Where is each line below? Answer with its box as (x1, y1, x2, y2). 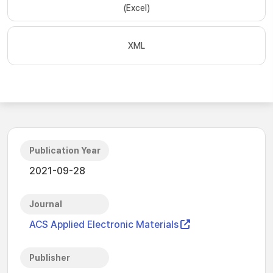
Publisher (29, 253, 70, 263)
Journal (29, 199, 62, 209)
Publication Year (29, 146, 101, 155)
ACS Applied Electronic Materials (29, 219, 179, 230)
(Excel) (123, 3, 150, 13)
